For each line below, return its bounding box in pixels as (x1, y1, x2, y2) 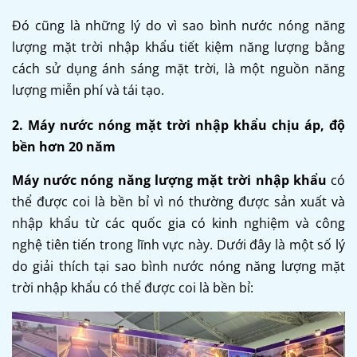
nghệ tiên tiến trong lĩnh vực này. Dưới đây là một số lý (12, 236, 345, 254)
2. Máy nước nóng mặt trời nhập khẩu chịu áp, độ (12, 116, 345, 135)
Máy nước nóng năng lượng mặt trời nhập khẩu (12, 171, 327, 190)
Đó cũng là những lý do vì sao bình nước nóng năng (12, 17, 345, 35)
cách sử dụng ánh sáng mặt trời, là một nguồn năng (12, 60, 345, 78)
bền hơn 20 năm (12, 138, 116, 156)
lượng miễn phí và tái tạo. (12, 81, 164, 100)
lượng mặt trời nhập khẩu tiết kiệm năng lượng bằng (12, 38, 345, 57)
